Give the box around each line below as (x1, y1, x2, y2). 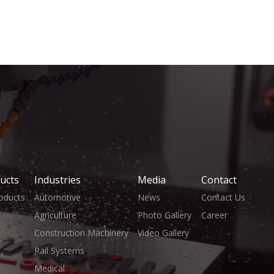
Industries (34, 172, 81, 187)
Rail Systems (34, 244, 85, 256)
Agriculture (34, 209, 77, 221)
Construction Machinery (34, 226, 129, 239)
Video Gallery (138, 226, 190, 239)
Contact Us (201, 191, 245, 203)
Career (201, 209, 228, 221)
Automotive (34, 191, 81, 203)
